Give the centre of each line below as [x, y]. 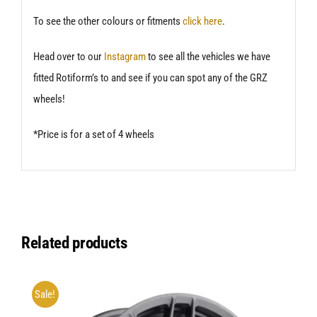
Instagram [125, 56]
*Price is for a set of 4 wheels [93, 134]
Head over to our [68, 56]
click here [202, 21]
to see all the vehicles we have [208, 56]
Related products [74, 243]
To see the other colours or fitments [108, 21]
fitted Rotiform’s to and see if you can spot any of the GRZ [150, 77]
